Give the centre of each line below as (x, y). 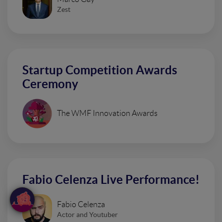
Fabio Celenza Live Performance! (111, 180)
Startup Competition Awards (100, 70)
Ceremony (50, 84)
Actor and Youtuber (87, 214)
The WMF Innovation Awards (107, 113)
